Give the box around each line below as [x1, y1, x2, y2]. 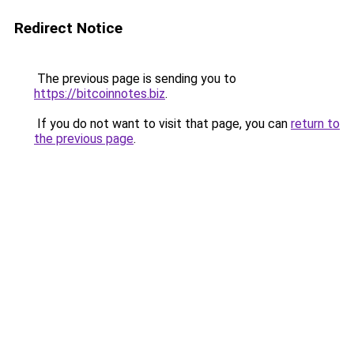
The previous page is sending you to [34, 71, 236, 86]
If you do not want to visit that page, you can [34, 116, 291, 131]
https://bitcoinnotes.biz [34, 86, 165, 101]
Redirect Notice [14, 19, 122, 37]
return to [291, 116, 340, 131]
